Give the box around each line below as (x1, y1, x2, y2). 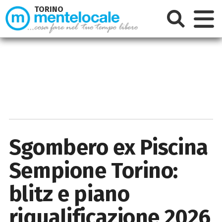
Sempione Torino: (8, 157, 178, 184)
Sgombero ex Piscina (8, 134, 208, 161)
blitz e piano (8, 180, 130, 207)
